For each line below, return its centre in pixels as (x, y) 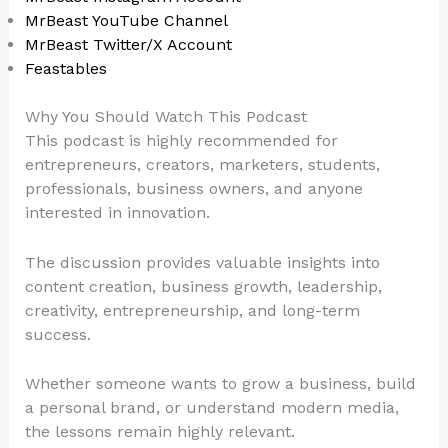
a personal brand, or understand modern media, (211, 408)
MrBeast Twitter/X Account (128, 45)
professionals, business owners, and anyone (193, 189)
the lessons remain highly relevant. (159, 432)
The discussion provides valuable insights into (202, 262)
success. (57, 334)
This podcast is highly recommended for (181, 141)
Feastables (65, 69)
